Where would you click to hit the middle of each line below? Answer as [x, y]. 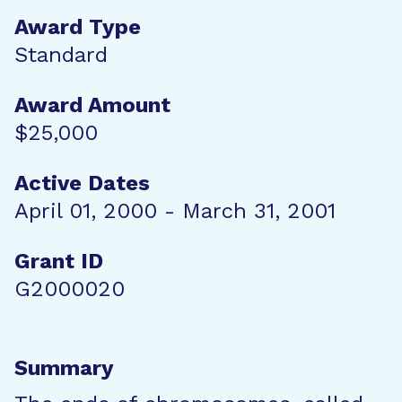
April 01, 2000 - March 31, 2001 [175, 211]
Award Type [78, 27]
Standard [61, 55]
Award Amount [92, 105]
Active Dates [82, 183]
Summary [64, 368]
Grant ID [59, 261]
